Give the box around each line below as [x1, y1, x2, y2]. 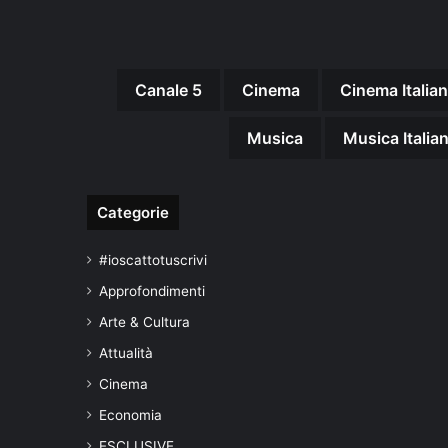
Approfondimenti [99, 282, 205, 299]
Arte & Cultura [99, 313, 190, 330]
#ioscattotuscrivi [99, 251, 207, 268]
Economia [99, 406, 162, 423]
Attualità [99, 344, 153, 361]
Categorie [97, 202, 169, 222]
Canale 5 [134, 79, 202, 100]
